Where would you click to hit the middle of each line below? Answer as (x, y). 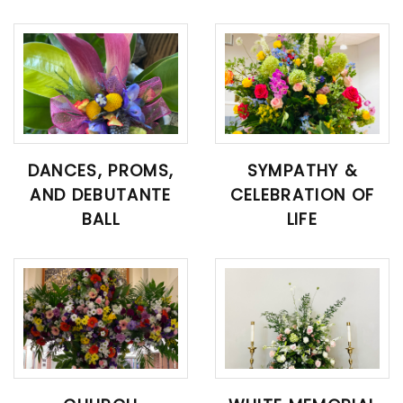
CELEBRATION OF (302, 194)
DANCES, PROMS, (101, 170)
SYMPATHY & (302, 170)
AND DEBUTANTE (101, 194)
